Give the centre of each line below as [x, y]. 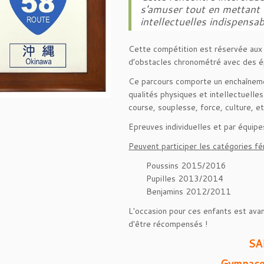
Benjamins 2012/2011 [189, 192]
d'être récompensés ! [168, 224]
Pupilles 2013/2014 [185, 179]
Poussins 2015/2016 [187, 166]
